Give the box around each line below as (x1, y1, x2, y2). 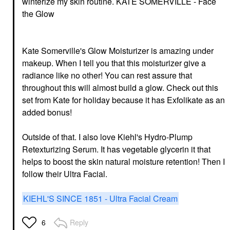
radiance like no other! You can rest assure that (22, 69, 192, 81)
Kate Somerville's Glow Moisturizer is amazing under (22, 44, 214, 56)
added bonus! (22, 106, 72, 118)
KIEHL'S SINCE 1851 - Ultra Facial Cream (23, 192, 178, 204)
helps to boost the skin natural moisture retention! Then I (22, 155, 225, 167)
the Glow (22, 7, 54, 20)
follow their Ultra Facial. (22, 167, 107, 180)
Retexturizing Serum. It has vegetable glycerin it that (22, 143, 210, 155)
